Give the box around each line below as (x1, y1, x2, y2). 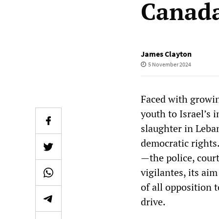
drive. (141, 195, 166, 208)
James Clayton (141, 49, 192, 59)
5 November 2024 (148, 61, 191, 68)
